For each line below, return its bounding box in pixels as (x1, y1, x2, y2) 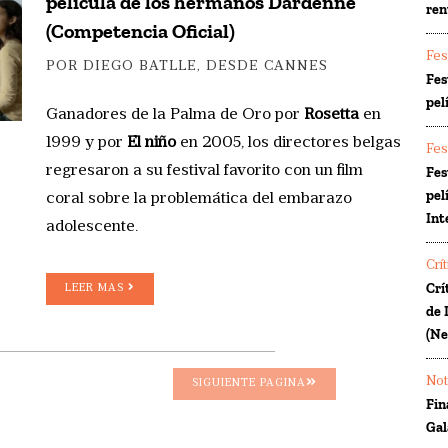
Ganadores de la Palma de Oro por (46, 106, 304, 123)
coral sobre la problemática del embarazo (46, 190, 352, 207)
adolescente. (46, 218, 138, 235)
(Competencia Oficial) (46, 18, 235, 43)
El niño (127, 134, 176, 151)
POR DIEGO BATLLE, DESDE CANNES (46, 58, 328, 74)
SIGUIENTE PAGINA (191, 377, 306, 389)
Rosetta (304, 106, 359, 123)
